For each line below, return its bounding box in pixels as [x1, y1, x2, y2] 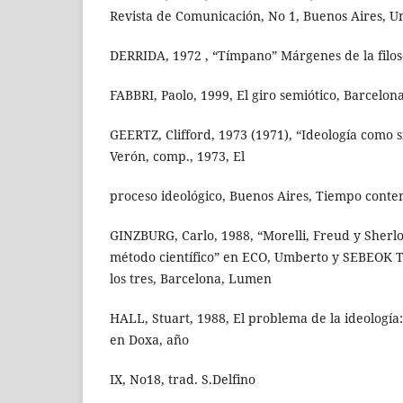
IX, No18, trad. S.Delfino [110, 371, 255, 389]
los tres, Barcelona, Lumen [110, 270, 272, 288]
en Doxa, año [110, 331, 189, 349]
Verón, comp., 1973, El [110, 148, 245, 166]
